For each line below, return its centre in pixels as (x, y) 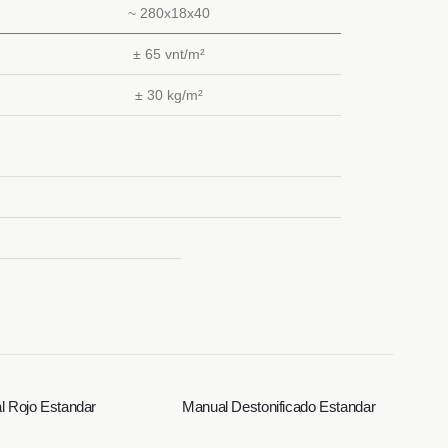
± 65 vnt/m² (169, 54)
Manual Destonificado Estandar (279, 406)
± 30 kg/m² (169, 95)
